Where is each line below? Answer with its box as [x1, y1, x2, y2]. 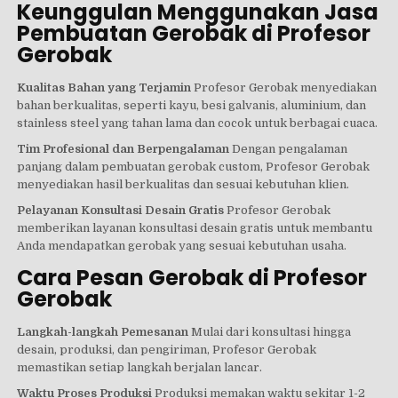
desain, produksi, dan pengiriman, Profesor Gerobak [17, 342, 317, 356]
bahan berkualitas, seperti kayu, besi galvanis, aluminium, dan [17, 98, 367, 112]
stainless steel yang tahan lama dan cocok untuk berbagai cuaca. [17, 115, 378, 130]
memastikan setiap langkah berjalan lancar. [17, 360, 263, 374]
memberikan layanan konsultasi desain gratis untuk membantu [17, 221, 373, 235]
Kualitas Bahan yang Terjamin [17, 80, 192, 94]
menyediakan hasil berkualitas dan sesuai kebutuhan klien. [17, 177, 350, 191]
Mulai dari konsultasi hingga [188, 324, 352, 338]
